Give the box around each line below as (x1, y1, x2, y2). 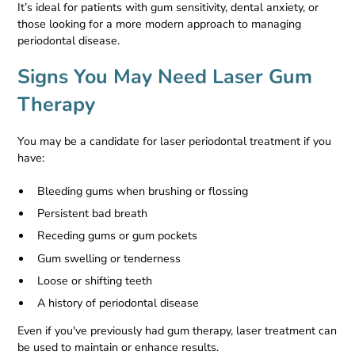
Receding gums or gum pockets (37, 228, 198, 244)
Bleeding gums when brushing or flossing (37, 184, 249, 200)
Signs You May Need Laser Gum (17, 63, 313, 90)
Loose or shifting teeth (37, 273, 153, 288)
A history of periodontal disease (37, 295, 200, 311)
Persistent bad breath (37, 206, 148, 222)
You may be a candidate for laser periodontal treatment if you (17, 133, 332, 149)
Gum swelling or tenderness (37, 250, 181, 266)
